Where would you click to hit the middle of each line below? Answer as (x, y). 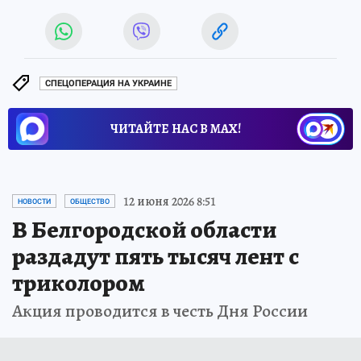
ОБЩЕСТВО (90, 201)
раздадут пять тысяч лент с (156, 256)
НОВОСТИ (34, 201)
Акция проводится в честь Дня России (160, 311)
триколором (79, 282)
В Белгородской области (144, 229)
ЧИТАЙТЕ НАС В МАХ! (176, 129)
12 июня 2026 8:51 (170, 201)
